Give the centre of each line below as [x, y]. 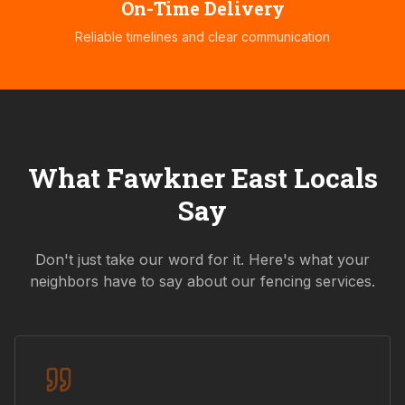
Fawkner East [197, 178]
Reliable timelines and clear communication [202, 37]
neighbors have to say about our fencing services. [202, 282]
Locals [332, 178]
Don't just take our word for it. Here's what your [202, 260]
